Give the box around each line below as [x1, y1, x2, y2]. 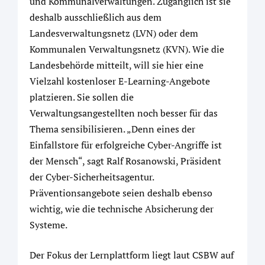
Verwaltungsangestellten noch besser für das [30, 106, 218, 120]
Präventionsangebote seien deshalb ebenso [30, 186, 212, 200]
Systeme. [30, 218, 67, 232]
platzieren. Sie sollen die [30, 91, 134, 104]
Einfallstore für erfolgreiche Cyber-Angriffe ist [30, 138, 222, 152]
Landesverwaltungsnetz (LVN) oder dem [30, 27, 198, 40]
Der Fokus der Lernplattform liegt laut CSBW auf [30, 248, 234, 262]
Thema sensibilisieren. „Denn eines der [30, 122, 195, 136]
